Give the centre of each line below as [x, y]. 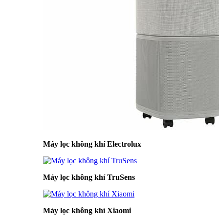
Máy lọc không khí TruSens [89, 177]
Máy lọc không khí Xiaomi [87, 210]
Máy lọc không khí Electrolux [92, 144]
